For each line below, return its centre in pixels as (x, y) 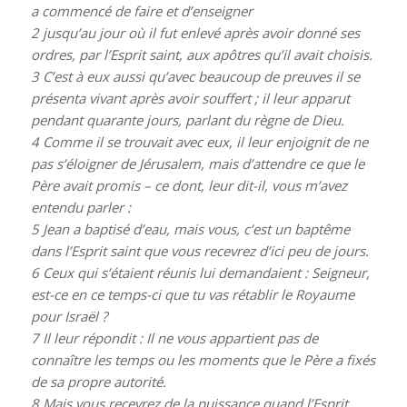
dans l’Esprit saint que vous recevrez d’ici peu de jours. (199, 251)
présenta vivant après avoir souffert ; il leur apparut (190, 99)
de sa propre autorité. (98, 382)
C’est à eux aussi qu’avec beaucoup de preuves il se (199, 77)
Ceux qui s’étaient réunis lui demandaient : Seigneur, (204, 273)
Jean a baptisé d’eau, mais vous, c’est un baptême (194, 229)
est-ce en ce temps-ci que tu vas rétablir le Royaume (192, 295)
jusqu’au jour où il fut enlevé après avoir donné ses (199, 33)
